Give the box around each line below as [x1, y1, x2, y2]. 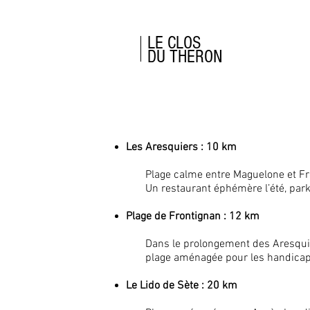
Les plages [147, 100, 241, 125]
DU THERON [147, 46, 223, 67]
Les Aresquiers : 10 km [126, 140, 237, 154]
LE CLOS [147, 33, 201, 53]
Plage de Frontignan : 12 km [126, 210, 259, 224]
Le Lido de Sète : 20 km [126, 279, 237, 293]
